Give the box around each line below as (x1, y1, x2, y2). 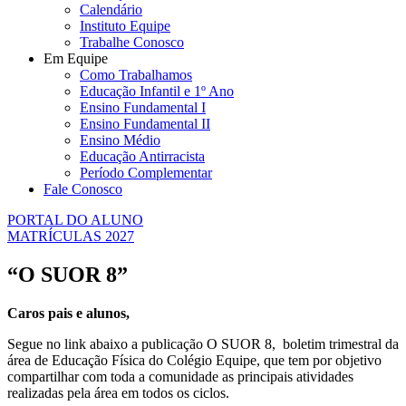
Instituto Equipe (80, 17, 170, 34)
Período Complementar (80, 164, 212, 180)
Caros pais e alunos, (7, 304, 130, 321)
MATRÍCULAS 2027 (7, 227, 134, 244)
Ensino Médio (80, 131, 160, 148)
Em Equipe (43, 50, 108, 66)
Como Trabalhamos (80, 66, 192, 82)
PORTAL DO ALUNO (7, 211, 143, 227)
